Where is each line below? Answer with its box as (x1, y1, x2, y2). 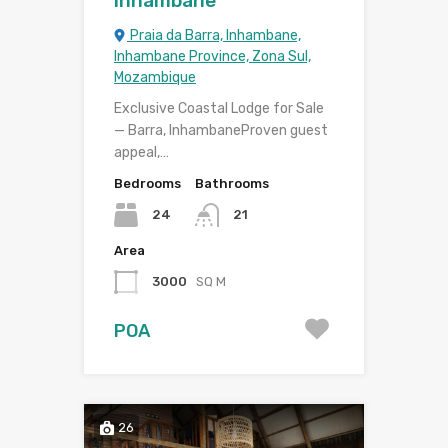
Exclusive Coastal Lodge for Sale (114, 100, 324, 118)
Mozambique (114, 69, 196, 87)
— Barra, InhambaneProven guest (114, 122, 328, 140)
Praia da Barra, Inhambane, (127, 27, 301, 45)
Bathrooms (195, 176, 269, 192)
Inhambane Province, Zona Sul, (114, 48, 311, 66)
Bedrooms (114, 176, 181, 192)
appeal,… (114, 144, 169, 162)
